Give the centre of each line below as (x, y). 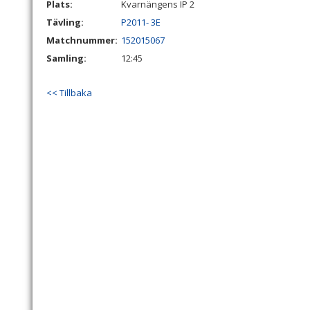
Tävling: (65, 22)
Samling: (66, 58)
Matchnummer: (83, 40)
